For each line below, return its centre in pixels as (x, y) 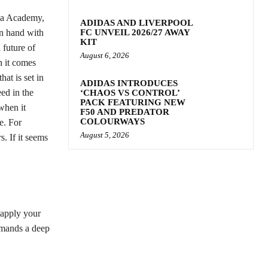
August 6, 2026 (105, 55)
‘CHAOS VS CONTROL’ (130, 93)
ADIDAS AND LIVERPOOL (137, 23)
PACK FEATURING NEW (133, 102)
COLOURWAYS (112, 121)
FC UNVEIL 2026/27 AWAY (135, 32)
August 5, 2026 (105, 135)
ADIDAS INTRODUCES (129, 83)
